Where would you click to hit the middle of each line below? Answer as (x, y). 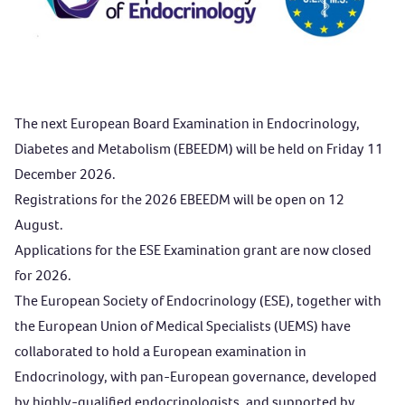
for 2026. (43, 276)
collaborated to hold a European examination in (160, 352)
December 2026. (65, 174)
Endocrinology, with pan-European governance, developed (196, 377)
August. (39, 225)
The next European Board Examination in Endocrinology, (187, 124)
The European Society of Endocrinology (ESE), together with (198, 301)
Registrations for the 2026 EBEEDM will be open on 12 (179, 200)
